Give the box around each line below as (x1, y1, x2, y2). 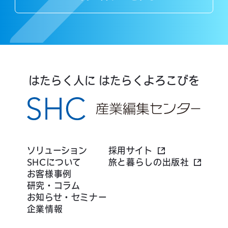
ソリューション (26, 145, 88, 157)
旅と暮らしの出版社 (108, 156, 189, 168)
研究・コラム (26, 180, 80, 192)
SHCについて (26, 156, 82, 168)
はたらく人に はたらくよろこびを (28, 72, 199, 88)
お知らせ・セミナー (26, 191, 107, 204)
